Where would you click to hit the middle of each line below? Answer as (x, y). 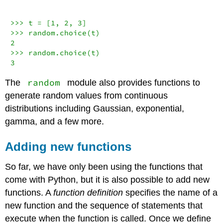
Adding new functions (68, 147)
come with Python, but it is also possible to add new (108, 179)
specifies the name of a (170, 192)
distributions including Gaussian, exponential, (95, 109)
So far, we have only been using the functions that (104, 167)
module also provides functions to (132, 83)
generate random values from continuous (87, 96)
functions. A (29, 192)
